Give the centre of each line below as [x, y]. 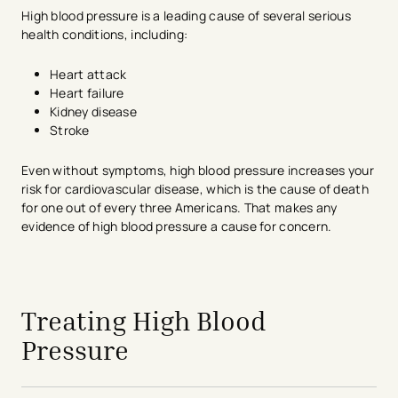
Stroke [72, 130]
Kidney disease [95, 111]
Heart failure [88, 92]
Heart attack [90, 74]
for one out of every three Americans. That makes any [179, 207]
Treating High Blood [143, 320]
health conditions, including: [105, 34]
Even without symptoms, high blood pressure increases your [198, 170]
